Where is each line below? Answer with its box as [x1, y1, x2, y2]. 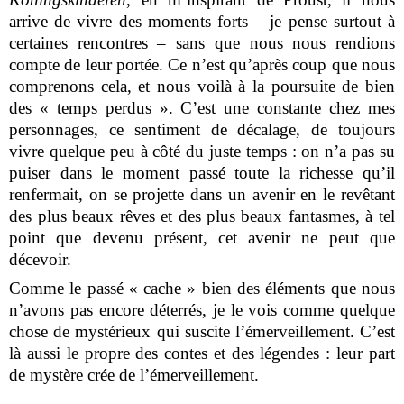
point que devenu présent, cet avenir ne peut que [9, 228, 395, 248]
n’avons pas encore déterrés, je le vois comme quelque [9, 300, 395, 320]
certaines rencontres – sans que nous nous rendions [9, 33, 395, 53]
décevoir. [9, 250, 72, 270]
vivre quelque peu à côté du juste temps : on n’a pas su [9, 142, 395, 161]
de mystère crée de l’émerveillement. [9, 365, 260, 385]
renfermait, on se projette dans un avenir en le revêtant [9, 185, 395, 205]
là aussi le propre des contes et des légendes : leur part [9, 344, 395, 363]
